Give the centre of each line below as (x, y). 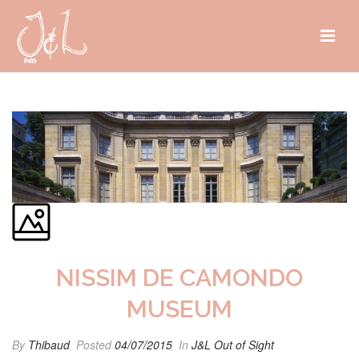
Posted (94, 344)
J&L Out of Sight (233, 344)
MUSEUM (179, 309)
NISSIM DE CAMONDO (179, 277)
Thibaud (49, 344)
